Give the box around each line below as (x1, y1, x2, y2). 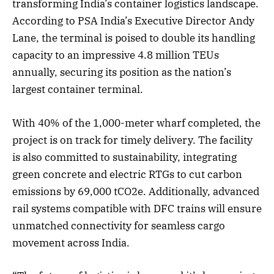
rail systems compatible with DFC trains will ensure (12, 201, 262, 215)
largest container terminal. (12, 83, 143, 97)
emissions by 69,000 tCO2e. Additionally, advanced (12, 184, 259, 198)
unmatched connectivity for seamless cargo (12, 218, 225, 232)
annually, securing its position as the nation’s (12, 65, 231, 80)
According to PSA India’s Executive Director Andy (12, 14, 254, 28)
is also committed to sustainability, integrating (12, 150, 237, 164)
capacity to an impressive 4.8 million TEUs (12, 48, 219, 62)
